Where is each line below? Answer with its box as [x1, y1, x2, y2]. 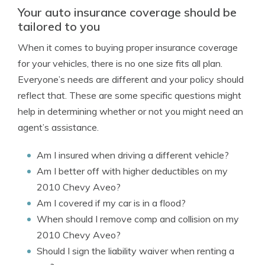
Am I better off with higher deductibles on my [37, 165, 228, 177]
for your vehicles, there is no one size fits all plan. [18, 57, 222, 69]
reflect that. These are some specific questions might [18, 89, 241, 101]
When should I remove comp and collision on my [37, 213, 239, 225]
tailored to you [18, 19, 100, 34]
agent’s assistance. [18, 121, 99, 133]
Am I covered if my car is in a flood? [37, 197, 186, 209]
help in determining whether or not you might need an [18, 105, 243, 117]
